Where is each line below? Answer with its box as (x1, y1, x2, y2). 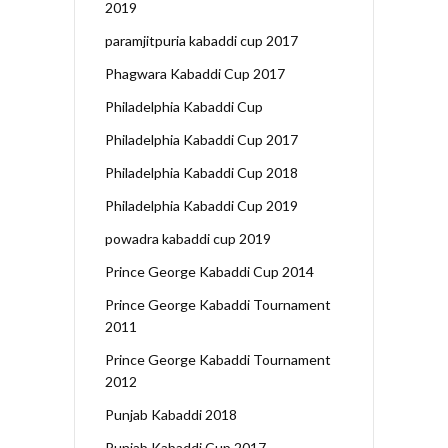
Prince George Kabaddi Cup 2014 (105, 262, 314, 280)
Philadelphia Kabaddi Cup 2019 (105, 196, 298, 214)
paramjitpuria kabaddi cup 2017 (105, 31, 298, 49)
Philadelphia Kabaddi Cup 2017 (105, 130, 298, 148)
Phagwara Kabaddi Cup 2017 (105, 64, 285, 82)
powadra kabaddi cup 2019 (105, 229, 271, 247)
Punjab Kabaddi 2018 (105, 405, 237, 423)
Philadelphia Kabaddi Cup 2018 (105, 163, 298, 181)
